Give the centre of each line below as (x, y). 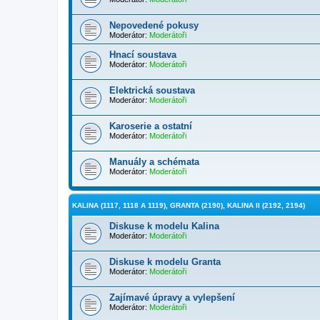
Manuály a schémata (154, 162)
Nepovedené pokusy (154, 25)
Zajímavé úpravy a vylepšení (172, 297)
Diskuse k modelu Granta (165, 262)
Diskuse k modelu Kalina (164, 226)
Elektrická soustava (152, 90)
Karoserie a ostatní (151, 126)
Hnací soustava (143, 55)
